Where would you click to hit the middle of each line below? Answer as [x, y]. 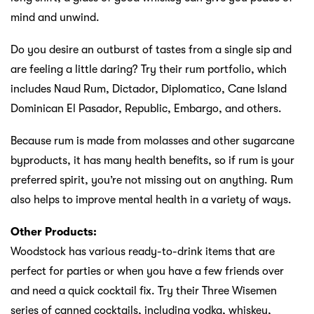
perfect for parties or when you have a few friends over [147, 271]
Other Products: [54, 232]
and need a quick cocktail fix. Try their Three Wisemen [144, 291]
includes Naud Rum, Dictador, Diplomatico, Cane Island [149, 89]
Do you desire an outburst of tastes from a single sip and [151, 49]
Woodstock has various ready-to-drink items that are [143, 251]
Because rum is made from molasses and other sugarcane [152, 141]
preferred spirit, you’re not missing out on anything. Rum [152, 180]
